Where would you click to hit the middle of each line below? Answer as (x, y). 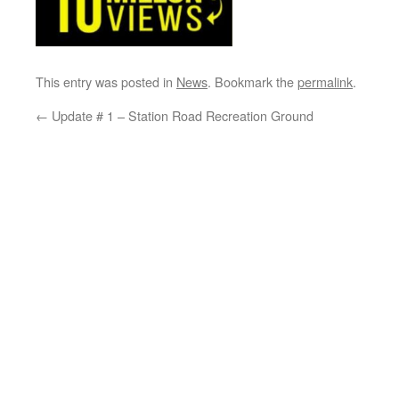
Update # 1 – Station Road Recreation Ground (181, 115)
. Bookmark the (252, 81)
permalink (325, 81)
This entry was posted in (106, 81)
